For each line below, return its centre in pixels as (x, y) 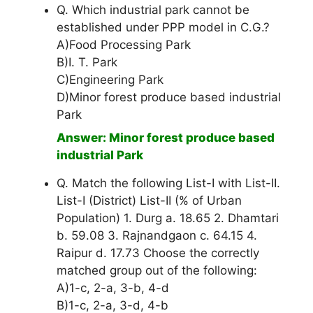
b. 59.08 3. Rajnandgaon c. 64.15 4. (157, 236)
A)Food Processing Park (124, 45)
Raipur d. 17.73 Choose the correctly (158, 253)
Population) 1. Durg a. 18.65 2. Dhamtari (168, 218)
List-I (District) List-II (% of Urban (149, 201)
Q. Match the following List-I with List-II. (168, 183)
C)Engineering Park (110, 80)
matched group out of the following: (157, 271)
